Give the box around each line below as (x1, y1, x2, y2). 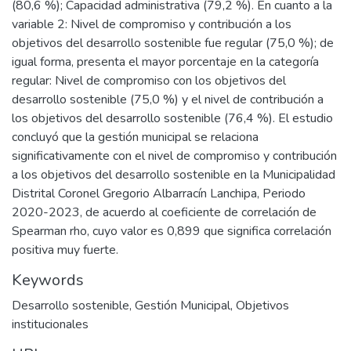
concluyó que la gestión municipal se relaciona (12, 128, 259, 146)
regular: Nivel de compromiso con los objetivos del (12, 71, 286, 89)
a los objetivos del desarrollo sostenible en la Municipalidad (12, 165, 335, 183)
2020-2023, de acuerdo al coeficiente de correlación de (12, 203, 317, 221)
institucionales (12, 315, 89, 333)
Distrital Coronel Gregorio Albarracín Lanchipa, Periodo (12, 184, 306, 202)
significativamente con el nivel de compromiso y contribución (12, 147, 337, 165)
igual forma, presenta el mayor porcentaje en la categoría (12, 52, 319, 71)
